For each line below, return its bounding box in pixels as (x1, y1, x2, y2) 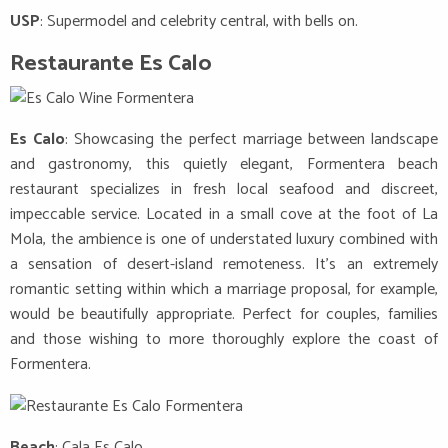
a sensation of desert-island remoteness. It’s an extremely (10, 250, 438, 278)
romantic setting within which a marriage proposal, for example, (10, 275, 438, 303)
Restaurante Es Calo (10, 45, 212, 83)
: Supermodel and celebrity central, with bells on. (40, 8, 358, 36)
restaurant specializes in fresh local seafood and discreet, (10, 175, 438, 203)
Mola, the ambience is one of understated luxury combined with (10, 225, 438, 253)
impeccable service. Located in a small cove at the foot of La (10, 200, 438, 228)
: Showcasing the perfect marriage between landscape (65, 125, 439, 153)
